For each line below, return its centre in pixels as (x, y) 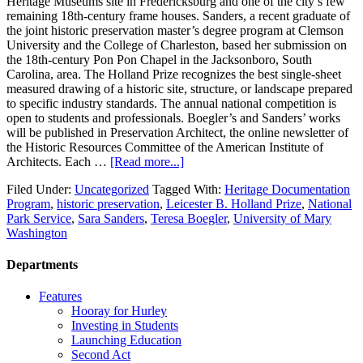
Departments (42, 264)
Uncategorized (112, 189)
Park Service (39, 218)
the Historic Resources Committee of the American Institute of (165, 147)
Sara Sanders (111, 218)
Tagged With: (188, 189)
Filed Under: (41, 189)
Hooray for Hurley (119, 311)
